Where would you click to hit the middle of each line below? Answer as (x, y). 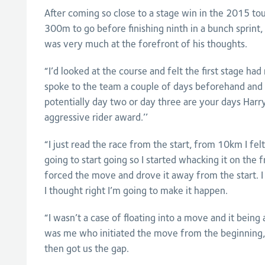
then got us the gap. (86, 249)
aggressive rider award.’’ (98, 117)
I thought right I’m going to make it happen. (136, 191)
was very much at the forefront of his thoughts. (146, 44)
